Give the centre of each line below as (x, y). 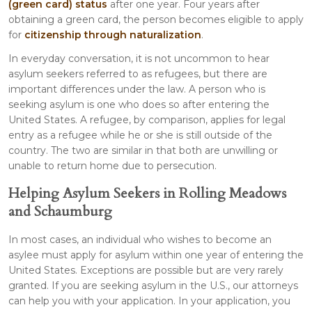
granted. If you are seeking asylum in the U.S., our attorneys (153, 285)
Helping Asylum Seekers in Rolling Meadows (147, 193)
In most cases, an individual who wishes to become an (140, 239)
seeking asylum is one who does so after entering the (139, 104)
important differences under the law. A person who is (137, 89)
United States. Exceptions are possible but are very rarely (146, 270)
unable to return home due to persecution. (112, 165)
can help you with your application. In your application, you (149, 301)
